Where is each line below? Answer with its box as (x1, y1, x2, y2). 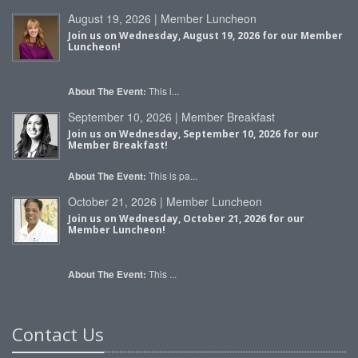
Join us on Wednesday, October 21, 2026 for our (68, 212, 304, 225)
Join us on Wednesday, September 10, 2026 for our (68, 127, 319, 141)
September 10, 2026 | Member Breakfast (68, 109, 275, 125)
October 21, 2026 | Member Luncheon (68, 193, 262, 209)
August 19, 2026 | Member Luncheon (68, 10, 257, 26)
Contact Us (12, 322, 104, 346)
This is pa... (146, 169, 197, 182)
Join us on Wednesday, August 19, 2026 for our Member (68, 29, 343, 42)
